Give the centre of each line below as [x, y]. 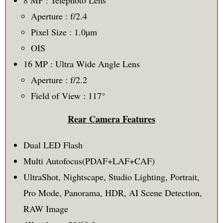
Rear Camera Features [111, 119]
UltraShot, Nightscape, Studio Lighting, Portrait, [111, 176]
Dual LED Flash [53, 145]
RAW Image [46, 208]
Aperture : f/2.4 [59, 16]
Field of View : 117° [68, 95]
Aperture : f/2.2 [59, 79]
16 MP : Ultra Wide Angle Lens [81, 63]
